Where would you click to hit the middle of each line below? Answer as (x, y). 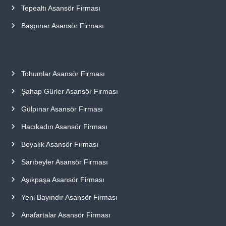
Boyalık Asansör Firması (60, 144)
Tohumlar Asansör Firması (63, 73)
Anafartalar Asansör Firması (66, 215)
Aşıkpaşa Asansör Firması (63, 179)
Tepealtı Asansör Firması (61, 8)
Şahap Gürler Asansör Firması (69, 91)
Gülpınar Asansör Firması (62, 109)
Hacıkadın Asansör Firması (64, 126)
